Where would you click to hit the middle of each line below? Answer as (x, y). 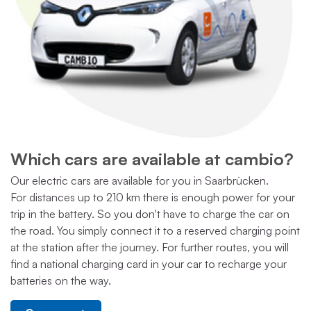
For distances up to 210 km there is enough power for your (153, 197)
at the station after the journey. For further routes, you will (150, 247)
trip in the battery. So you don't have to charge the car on (150, 213)
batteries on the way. (61, 280)
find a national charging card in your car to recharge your (149, 263)
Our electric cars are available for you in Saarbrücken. (140, 180)
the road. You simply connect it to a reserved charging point (155, 230)
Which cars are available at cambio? (152, 159)
